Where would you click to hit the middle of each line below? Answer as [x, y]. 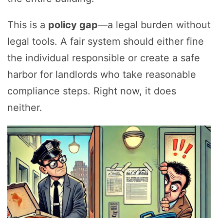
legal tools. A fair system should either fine [106, 42]
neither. [25, 108]
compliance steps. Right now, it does [92, 91]
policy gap [73, 25]
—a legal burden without [154, 25]
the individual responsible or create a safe [104, 58]
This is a [28, 25]
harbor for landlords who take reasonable [102, 75]
